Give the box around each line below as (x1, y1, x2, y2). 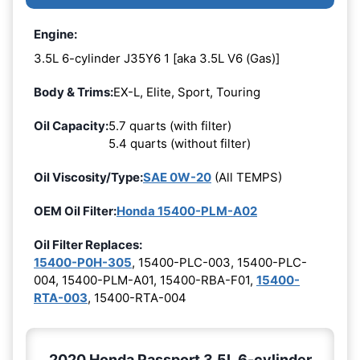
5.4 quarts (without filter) (108, 135, 251, 151)
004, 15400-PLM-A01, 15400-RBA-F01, (34, 272, 256, 288)
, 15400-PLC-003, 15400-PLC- (132, 254, 307, 270)
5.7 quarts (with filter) (108, 117, 231, 133)
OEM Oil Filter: (34, 202, 117, 219)
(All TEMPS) (211, 169, 282, 185)
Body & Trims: (34, 84, 113, 100)
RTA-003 (34, 289, 88, 305)
